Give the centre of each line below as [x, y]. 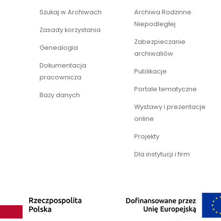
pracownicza [60, 77]
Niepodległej [155, 24]
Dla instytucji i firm [162, 154]
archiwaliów [154, 54]
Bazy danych [60, 95]
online [144, 119]
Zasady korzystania [70, 30]
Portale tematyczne [166, 89]
